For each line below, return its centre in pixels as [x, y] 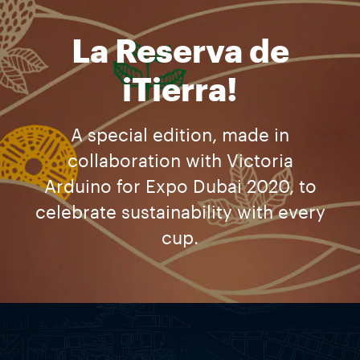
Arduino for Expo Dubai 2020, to [180, 187]
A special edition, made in [180, 136]
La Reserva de [180, 52]
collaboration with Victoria [180, 162]
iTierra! [180, 91]
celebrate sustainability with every [180, 213]
